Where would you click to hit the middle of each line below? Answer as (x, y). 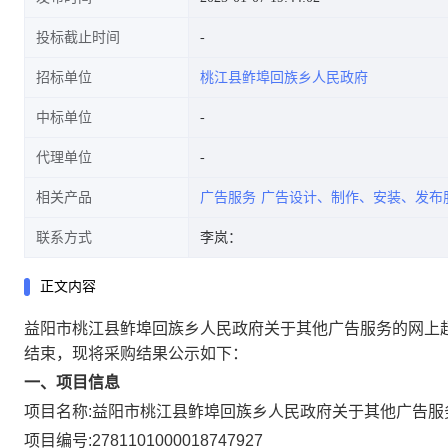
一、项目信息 (72, 382)
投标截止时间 (78, 37)
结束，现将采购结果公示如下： (136, 353)
